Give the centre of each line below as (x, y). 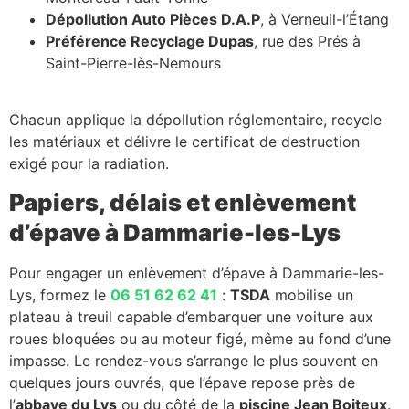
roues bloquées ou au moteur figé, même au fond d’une (200, 339)
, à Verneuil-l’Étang (325, 19)
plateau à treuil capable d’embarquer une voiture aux (191, 317)
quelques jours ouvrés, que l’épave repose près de (182, 383)
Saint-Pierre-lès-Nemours (133, 63)
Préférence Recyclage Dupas (150, 41)
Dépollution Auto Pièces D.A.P (153, 19)
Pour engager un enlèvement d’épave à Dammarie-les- (197, 273)
